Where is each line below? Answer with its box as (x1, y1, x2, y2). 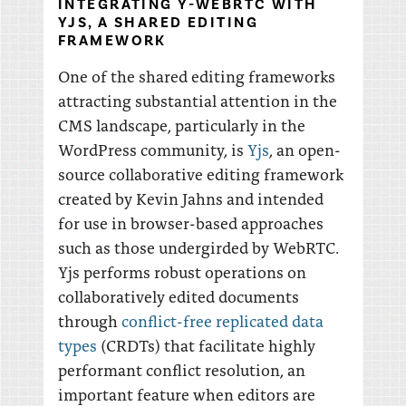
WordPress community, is (58, 138, 247, 160)
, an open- (269, 138, 341, 160)
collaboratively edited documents (58, 285, 299, 307)
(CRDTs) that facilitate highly (97, 333, 315, 356)
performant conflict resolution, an (58, 358, 305, 381)
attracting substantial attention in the (58, 89, 337, 111)
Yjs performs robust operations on (58, 260, 306, 283)
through (58, 309, 121, 332)
